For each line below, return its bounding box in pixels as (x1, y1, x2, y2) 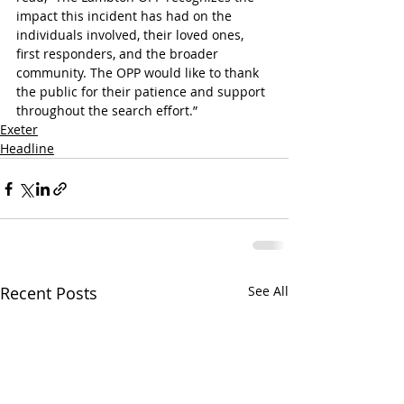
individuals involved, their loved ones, (16, 26, 247, 44)
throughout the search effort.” (16, 102, 197, 120)
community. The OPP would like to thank (16, 64, 262, 82)
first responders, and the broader (16, 45, 222, 63)
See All (248, 282, 289, 300)
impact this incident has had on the (16, 7, 235, 25)
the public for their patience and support (16, 83, 269, 101)
